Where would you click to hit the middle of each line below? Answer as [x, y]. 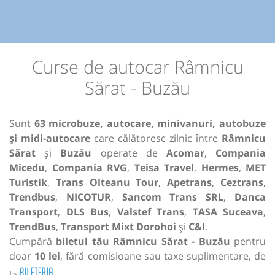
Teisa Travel [164, 168]
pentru [248, 242]
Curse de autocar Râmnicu [137, 67]
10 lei [48, 256]
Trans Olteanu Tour [107, 183]
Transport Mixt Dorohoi [118, 227]
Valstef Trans [150, 212]
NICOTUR [88, 197]
